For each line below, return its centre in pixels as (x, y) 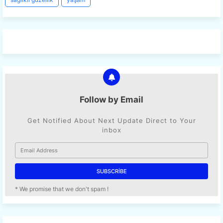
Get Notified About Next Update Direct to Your (111, 121)
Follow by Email (111, 100)
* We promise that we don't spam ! (62, 189)
